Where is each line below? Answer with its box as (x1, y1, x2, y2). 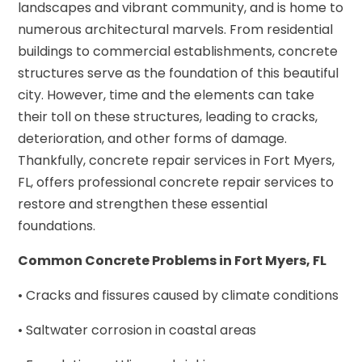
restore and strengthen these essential (18, 194, 268, 213)
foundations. (18, 216, 96, 235)
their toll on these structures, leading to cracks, (18, 107, 318, 126)
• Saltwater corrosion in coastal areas (18, 320, 257, 339)
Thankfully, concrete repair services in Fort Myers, (18, 150, 335, 170)
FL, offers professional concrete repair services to (18, 172, 335, 192)
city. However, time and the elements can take (18, 85, 315, 104)
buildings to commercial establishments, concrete (18, 41, 339, 61)
